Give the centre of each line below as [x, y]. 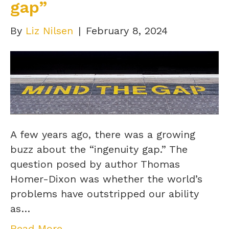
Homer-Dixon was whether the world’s [106, 179]
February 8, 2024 [127, 30]
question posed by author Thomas [95, 164]
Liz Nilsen [49, 30]
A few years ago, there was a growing [103, 135]
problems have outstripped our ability [105, 194]
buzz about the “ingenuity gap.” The [99, 150]
